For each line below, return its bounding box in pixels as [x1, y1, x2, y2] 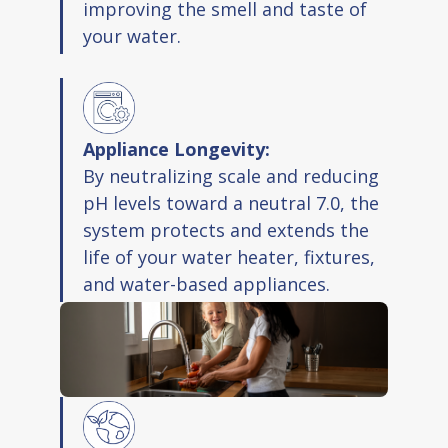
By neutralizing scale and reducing [83, 164, 379, 188]
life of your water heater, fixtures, [83, 245, 375, 269]
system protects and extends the [83, 218, 369, 242]
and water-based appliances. [83, 272, 330, 296]
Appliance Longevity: [83, 137, 270, 161]
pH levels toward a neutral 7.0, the [83, 191, 379, 215]
